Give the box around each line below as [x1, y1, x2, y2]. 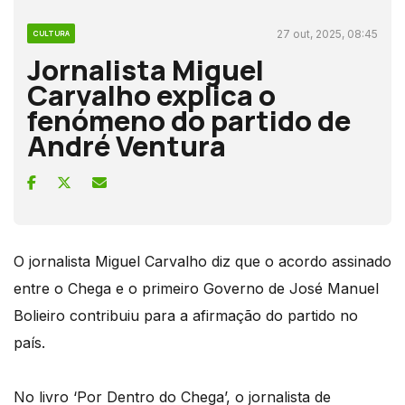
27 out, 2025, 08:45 [277, 26, 378, 41]
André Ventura [27, 126, 226, 165]
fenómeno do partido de [27, 100, 351, 139]
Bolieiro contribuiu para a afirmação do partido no [14, 306, 358, 325]
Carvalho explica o [27, 75, 276, 114]
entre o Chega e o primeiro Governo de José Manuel [14, 278, 379, 297]
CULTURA [33, 27, 70, 38]
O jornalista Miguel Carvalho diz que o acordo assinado [14, 251, 391, 270]
